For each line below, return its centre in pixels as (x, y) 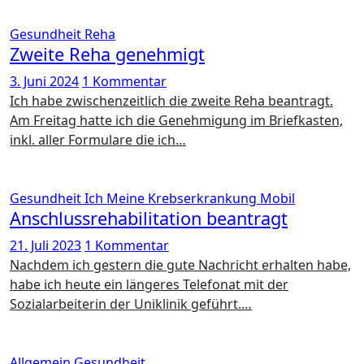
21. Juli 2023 (45, 245)
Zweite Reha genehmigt (107, 54)
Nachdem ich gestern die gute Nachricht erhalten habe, (15, 265)
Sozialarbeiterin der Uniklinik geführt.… (131, 304)
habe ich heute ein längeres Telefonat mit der (149, 284)
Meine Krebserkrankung (183, 198)
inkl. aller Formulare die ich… (98, 140)
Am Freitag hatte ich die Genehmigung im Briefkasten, (176, 120)
